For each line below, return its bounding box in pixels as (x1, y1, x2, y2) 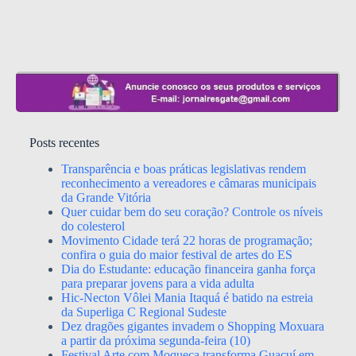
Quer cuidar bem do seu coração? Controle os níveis (60, 205, 323, 219)
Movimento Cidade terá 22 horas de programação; (60, 234, 312, 248)
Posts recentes (29, 136, 99, 150)
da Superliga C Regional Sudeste (60, 305, 226, 319)
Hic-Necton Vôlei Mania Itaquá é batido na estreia (60, 291, 313, 305)
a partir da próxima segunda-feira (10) (60, 334, 250, 348)
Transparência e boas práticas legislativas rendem (60, 162, 306, 176)
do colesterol (60, 219, 125, 234)
